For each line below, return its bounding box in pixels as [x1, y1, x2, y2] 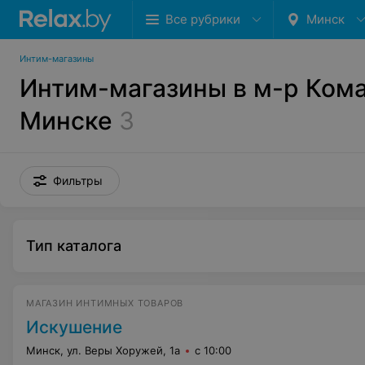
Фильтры [53, 174, 103, 187]
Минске [20, 106, 112, 135]
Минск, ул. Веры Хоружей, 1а [26, 344, 180, 357]
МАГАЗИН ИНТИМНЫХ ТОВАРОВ [26, 297, 184, 309]
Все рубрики [165, 11, 240, 27]
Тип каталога [26, 237, 121, 254]
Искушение [26, 317, 122, 337]
